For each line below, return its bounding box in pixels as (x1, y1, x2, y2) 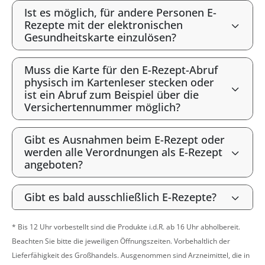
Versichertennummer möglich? (24, 100, 180, 114)
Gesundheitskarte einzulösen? (24, 30, 176, 44)
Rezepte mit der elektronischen (24, 18, 183, 32)
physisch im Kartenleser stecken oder (24, 75, 214, 89)
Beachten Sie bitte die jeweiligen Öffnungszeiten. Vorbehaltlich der (12, 236, 230, 246)
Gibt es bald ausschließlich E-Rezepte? (24, 190, 216, 204)
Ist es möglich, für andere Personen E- (24, 5, 216, 20)
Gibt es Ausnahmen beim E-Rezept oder (24, 132, 225, 147)
